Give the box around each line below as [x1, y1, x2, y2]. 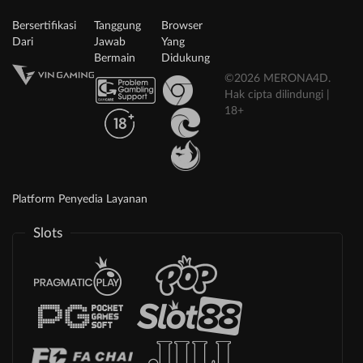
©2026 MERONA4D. [224, 72, 331, 84]
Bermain [94, 52, 136, 64]
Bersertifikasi [12, 19, 76, 32]
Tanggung [94, 19, 142, 32]
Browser [161, 19, 203, 32]
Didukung [161, 52, 211, 64]
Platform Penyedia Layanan [12, 193, 147, 205]
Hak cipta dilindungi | [224, 88, 331, 100]
